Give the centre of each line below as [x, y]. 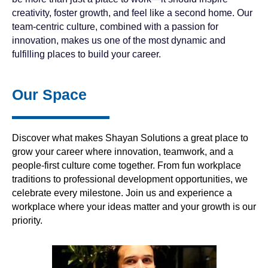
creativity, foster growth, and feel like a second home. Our [132, 13]
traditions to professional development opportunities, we [130, 179]
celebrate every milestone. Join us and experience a [122, 193]
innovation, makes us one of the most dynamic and [119, 41]
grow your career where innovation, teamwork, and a [123, 152]
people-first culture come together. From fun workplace [127, 166]
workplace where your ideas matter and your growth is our [134, 207]
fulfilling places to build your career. [86, 54]
